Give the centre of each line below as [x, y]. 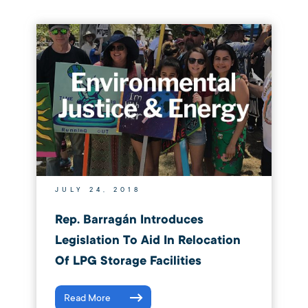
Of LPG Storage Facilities [128, 261]
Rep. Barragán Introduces [129, 219]
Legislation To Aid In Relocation [147, 240]
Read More [87, 298]
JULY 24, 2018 [98, 190]
